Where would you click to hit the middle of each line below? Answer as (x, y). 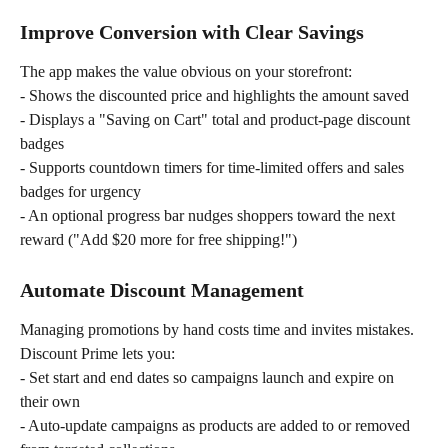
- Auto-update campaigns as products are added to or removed (217, 425)
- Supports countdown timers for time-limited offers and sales (214, 168)
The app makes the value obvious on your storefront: (186, 71)
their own (50, 401)
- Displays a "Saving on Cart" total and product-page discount (217, 120)
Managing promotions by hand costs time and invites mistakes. (219, 329)
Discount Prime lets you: (97, 353)
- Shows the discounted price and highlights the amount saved (214, 95)
